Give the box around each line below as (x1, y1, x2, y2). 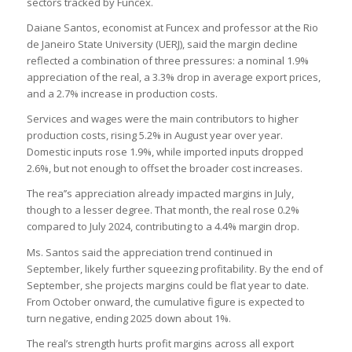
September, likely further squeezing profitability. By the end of (26, 261, 323, 276)
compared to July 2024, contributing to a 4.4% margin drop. (26, 219, 299, 234)
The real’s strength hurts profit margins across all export (26, 335, 294, 350)
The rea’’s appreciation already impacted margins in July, (26, 186, 294, 201)
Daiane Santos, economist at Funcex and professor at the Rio (26, 20, 318, 35)
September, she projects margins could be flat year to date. (26, 277, 309, 292)
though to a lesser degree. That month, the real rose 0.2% (26, 203, 299, 218)
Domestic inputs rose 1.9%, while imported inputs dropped (26, 145, 303, 159)
